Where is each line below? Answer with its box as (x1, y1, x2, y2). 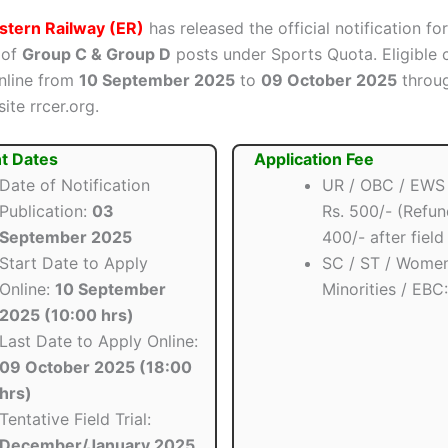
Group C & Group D (22, 43, 171, 64)
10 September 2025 (79, 69, 235, 90)
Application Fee (253, 149, 374, 170)
